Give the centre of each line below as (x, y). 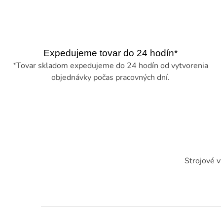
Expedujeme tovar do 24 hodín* (110, 53)
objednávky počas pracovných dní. (110, 77)
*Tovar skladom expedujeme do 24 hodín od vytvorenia (110, 66)
